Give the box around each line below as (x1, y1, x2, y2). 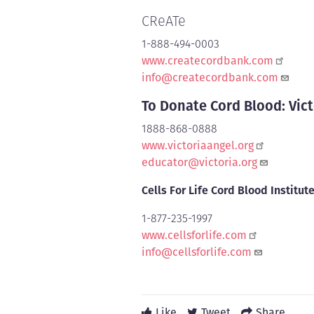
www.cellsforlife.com (142, 226, 247, 243)
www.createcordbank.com (142, 52, 273, 69)
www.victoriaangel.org (142, 137, 254, 153)
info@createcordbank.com (142, 69, 278, 86)
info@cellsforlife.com (142, 243, 252, 260)
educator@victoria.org (142, 153, 257, 170)
